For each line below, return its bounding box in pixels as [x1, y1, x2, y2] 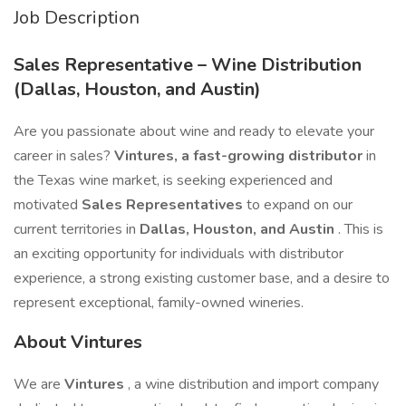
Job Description [14, 5, 140, 30]
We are [14, 374, 64, 394]
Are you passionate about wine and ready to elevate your [14, 121, 374, 141]
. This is [338, 219, 383, 239]
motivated [14, 195, 82, 215]
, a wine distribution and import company [128, 374, 379, 394]
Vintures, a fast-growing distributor [114, 146, 366, 166]
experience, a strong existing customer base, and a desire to [14, 268, 390, 288]
